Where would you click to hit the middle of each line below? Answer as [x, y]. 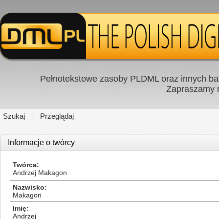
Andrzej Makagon [40, 173]
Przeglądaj [57, 116]
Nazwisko [29, 187]
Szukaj [14, 116]
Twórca [25, 165]
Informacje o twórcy [41, 142]
